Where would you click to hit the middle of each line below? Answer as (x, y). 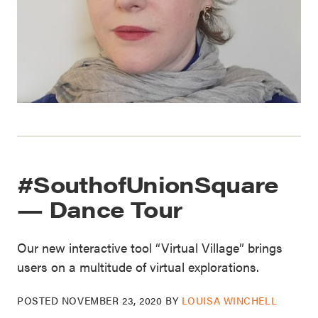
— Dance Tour (100, 208)
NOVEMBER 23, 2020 (112, 300)
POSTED (39, 300)
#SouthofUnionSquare (148, 183)
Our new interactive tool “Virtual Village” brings (150, 247)
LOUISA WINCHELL (229, 300)
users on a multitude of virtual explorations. (138, 266)
